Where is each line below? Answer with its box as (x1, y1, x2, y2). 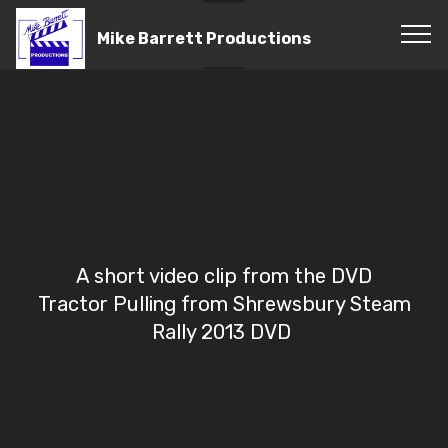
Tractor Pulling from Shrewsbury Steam (37, 292, 411, 317)
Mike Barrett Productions (97, 28, 312, 48)
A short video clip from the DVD (76, 264, 372, 289)
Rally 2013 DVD (152, 320, 296, 345)
